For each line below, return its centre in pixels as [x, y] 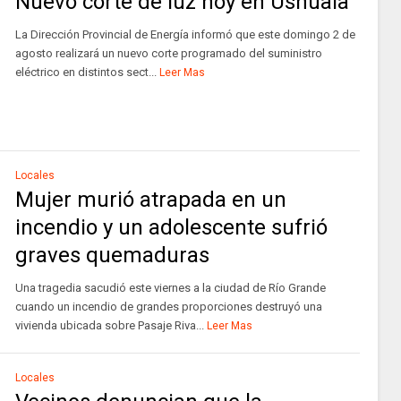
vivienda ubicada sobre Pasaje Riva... [109, 325]
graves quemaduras [112, 255]
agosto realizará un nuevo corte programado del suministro [168, 53]
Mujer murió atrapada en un [150, 200]
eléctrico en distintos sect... [85, 72]
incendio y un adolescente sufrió [171, 227]
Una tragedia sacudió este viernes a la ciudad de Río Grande [170, 288]
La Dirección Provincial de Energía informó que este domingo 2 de [185, 34]
